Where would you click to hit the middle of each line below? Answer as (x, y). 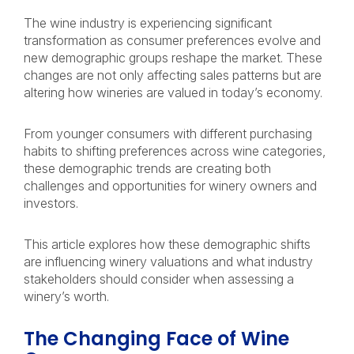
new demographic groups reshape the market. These (173, 58)
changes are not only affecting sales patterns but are (173, 75)
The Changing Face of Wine (156, 339)
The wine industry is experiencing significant (148, 23)
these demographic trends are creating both (147, 168)
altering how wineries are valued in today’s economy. (176, 92)
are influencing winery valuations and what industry (168, 262)
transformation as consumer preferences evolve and (172, 40)
